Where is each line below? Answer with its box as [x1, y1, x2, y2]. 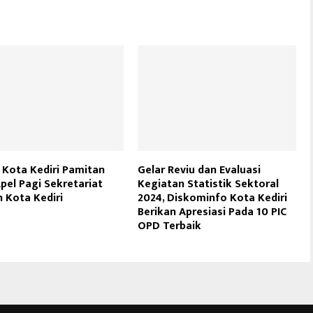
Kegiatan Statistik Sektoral [138, 174, 279, 194]
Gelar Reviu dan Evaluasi [138, 160, 261, 180]
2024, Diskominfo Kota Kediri [138, 188, 288, 208]
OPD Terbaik [138, 216, 202, 235]
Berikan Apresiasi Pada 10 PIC [138, 202, 287, 221]
